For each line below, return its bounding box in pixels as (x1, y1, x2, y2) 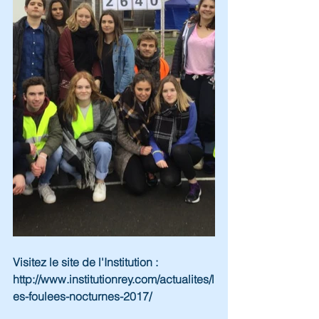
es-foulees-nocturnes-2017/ (13, 289, 152, 303)
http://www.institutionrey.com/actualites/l (13, 272, 214, 286)
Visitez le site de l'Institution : (13, 255, 161, 269)
